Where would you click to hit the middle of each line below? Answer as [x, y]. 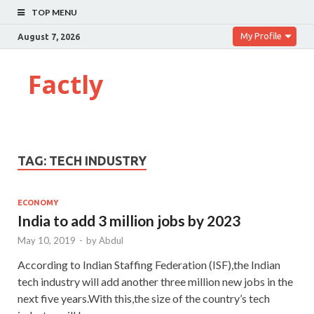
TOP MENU [54, 12]
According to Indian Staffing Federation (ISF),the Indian [149, 264]
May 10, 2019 [47, 240]
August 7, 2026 [49, 36]
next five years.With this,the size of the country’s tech [144, 298]
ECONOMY [38, 202]
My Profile [261, 36]
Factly [66, 84]
